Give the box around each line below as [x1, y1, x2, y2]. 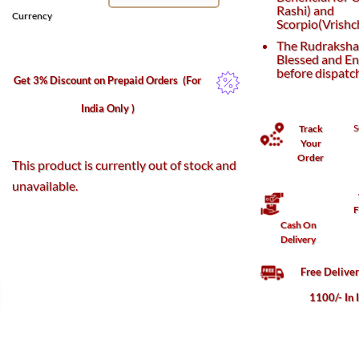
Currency [11, 10, 52, 22]
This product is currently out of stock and [11, 156, 236, 172]
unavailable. [11, 177, 78, 193]
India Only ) [80, 101, 135, 115]
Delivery [280, 232, 317, 245]
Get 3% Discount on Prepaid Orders [14, 73, 184, 87]
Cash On [280, 218, 317, 231]
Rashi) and [276, 2, 335, 18]
